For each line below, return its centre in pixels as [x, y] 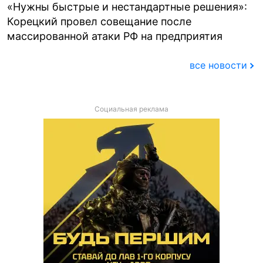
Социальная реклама [131, 109]
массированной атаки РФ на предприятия [115, 36]
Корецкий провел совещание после [99, 21]
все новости [218, 65]
